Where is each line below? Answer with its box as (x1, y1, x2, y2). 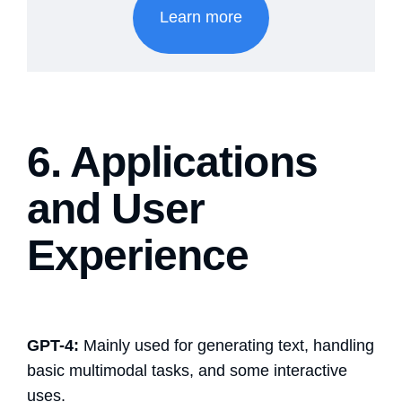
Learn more (160, 8, 242, 27)
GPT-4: (27, 336, 79, 354)
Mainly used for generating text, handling (79, 336, 374, 354)
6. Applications (27, 137, 318, 186)
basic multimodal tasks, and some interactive (27, 361, 347, 380)
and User (27, 184, 205, 232)
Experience (27, 231, 249, 279)
